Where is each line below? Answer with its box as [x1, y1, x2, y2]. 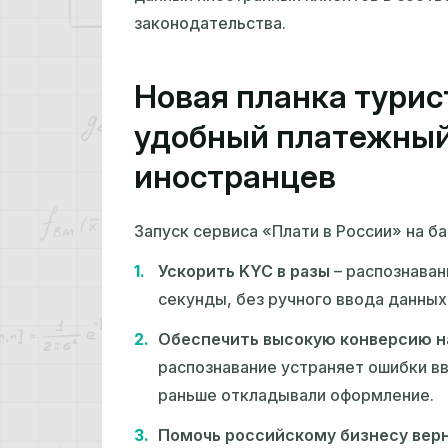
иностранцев [134, 157, 336, 197]
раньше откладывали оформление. [158, 385, 434, 406]
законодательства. [134, 13, 286, 34]
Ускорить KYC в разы [158, 261, 330, 282]
